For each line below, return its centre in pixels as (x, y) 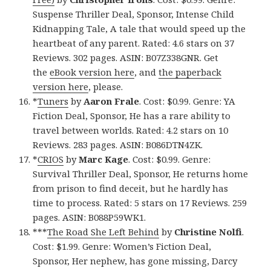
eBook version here (92, 72)
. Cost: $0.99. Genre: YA (188, 101)
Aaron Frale (112, 101)
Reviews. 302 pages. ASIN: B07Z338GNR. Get (126, 57)
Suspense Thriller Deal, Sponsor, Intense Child (134, 14)
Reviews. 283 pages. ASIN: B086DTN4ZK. (118, 144)
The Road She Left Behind (103, 231)
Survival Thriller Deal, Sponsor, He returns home (141, 173)
